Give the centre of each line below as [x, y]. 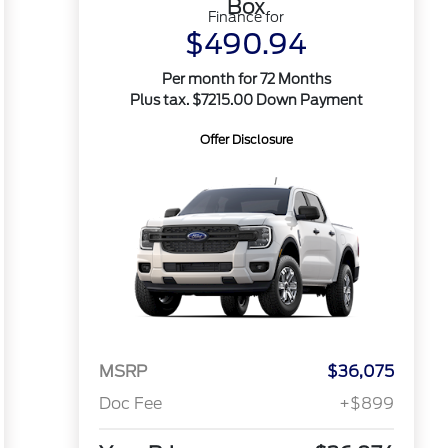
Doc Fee [130, 404]
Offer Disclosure [246, 139]
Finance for [246, 17]
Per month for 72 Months [246, 79]
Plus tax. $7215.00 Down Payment [246, 100]
